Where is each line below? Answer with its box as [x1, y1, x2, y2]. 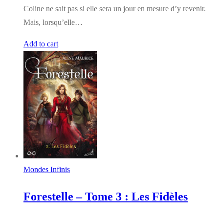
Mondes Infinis [23, 165, 70, 174]
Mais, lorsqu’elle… [23, 18, 83, 26]
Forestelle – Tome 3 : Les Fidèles [23, 190, 188, 203]
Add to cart [23, 39, 58, 48]
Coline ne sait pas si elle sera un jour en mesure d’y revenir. [23, 4, 206, 13]
